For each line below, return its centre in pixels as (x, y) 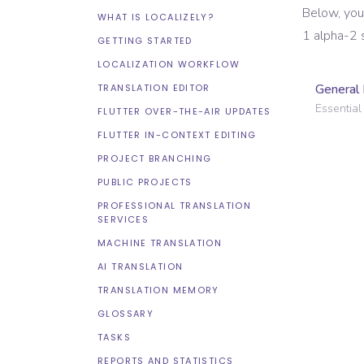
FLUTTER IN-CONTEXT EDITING (177, 135)
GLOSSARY (126, 314)
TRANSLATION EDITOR (154, 88)
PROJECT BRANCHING (155, 158)
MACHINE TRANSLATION (160, 243)
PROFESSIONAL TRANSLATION (174, 206)
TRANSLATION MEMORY (158, 290)
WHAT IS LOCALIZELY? (156, 17)
